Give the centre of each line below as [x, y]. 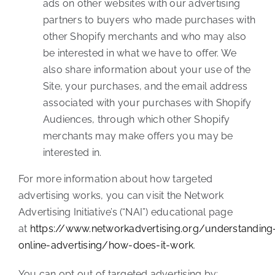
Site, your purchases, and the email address [145, 87]
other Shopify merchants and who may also [145, 37]
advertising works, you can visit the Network [121, 196]
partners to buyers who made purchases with [149, 20]
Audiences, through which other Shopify [136, 120]
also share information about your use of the [147, 70]
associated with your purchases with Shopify [147, 103]
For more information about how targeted [115, 179]
